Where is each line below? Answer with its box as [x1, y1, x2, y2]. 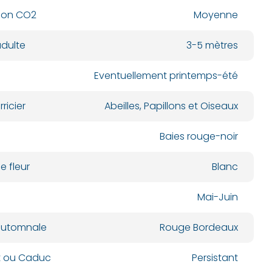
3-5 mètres [186, 38, 238, 52]
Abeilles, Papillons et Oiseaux [104, 99, 238, 113]
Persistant [191, 251, 238, 265]
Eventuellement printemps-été [93, 69, 238, 83]
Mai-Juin [197, 190, 238, 204]
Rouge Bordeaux [159, 220, 238, 234]
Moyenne [193, 8, 238, 22]
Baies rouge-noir [159, 129, 238, 143]
